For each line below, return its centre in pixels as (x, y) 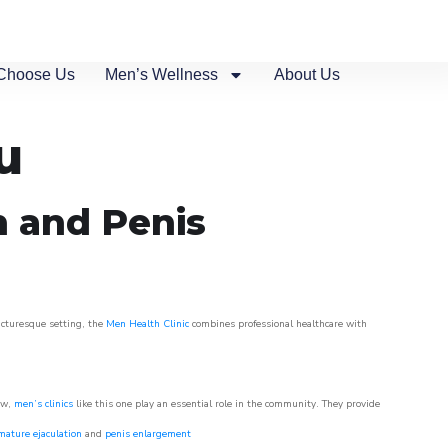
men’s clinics (43, 404)
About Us (307, 74)
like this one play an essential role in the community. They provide (226, 404)
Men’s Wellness (162, 74)
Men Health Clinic (147, 324)
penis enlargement (148, 434)
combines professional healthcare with (278, 324)
